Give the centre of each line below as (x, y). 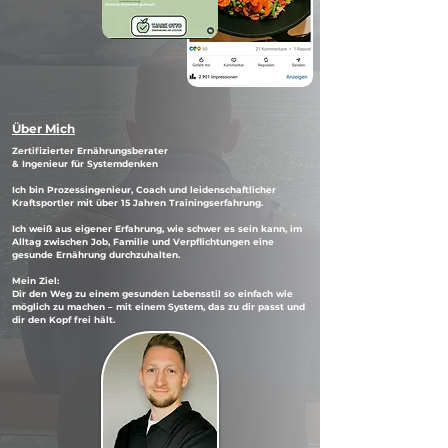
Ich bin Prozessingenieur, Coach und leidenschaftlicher (144, 189)
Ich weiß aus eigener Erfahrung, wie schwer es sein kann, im (157, 228)
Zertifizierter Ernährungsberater (90, 150)
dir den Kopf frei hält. (63, 319)
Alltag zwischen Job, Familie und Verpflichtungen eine (143, 241)
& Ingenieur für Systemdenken (85, 163)
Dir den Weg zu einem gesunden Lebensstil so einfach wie (152, 293)
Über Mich (43, 128)
